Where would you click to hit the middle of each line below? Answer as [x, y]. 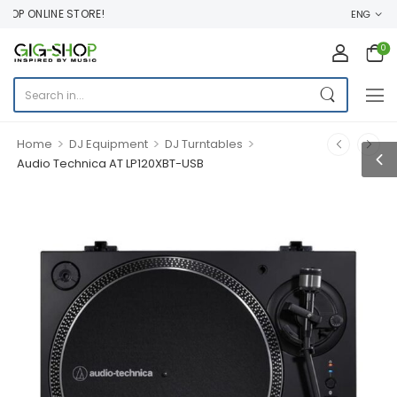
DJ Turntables [203, 144]
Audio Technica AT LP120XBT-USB [110, 163]
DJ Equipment [108, 144]
